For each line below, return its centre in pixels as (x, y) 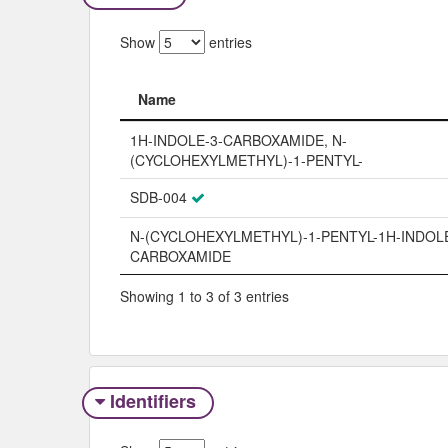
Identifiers (152, 401)
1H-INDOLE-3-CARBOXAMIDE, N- (238, 140)
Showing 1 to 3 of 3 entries (204, 295)
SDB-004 (158, 197)
